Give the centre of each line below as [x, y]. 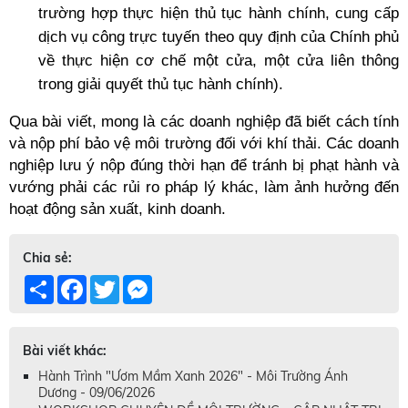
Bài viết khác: [65, 351]
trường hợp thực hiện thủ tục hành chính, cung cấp [219, 13]
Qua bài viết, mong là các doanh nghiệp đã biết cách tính [204, 121]
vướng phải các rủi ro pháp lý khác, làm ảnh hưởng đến [204, 187]
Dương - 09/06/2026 [97, 393]
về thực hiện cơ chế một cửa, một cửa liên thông [219, 60]
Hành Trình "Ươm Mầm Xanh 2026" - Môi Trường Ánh [193, 376]
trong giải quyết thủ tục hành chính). [163, 84]
